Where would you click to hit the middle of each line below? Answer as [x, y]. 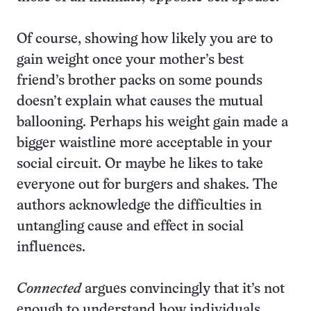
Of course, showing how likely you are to [145, 39]
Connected [49, 289]
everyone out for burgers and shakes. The [147, 185]
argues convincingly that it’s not [183, 289]
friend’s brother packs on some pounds [140, 81]
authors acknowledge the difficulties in [139, 206]
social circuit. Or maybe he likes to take [140, 164]
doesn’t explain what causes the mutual [140, 102]
